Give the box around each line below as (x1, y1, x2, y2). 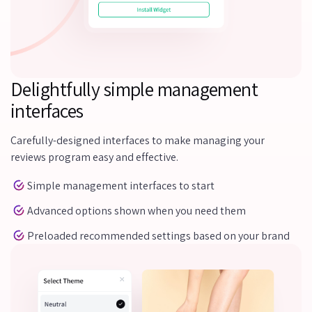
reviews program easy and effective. (10, 150, 178, 165)
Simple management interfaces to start (27, 178, 214, 193)
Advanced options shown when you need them (27, 203, 246, 218)
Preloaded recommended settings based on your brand (27, 228, 290, 243)
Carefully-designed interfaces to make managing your (10, 133, 265, 148)
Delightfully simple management (10, 76, 258, 102)
